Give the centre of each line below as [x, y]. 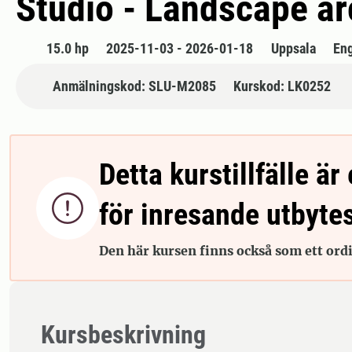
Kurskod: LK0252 [282, 86]
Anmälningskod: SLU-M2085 [134, 86]
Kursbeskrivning [123, 335]
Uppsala [293, 49]
